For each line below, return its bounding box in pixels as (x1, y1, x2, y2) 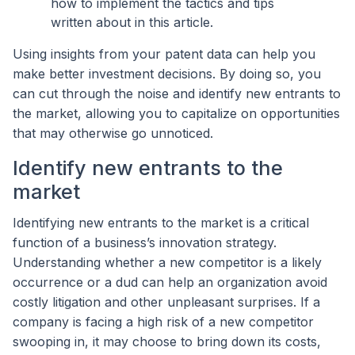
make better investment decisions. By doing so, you (13, 65, 321, 82)
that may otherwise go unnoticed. (13, 124, 213, 141)
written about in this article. (51, 13, 213, 30)
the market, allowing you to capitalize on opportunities (13, 105, 340, 121)
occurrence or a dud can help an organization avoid (13, 274, 327, 291)
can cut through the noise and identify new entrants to (13, 85, 341, 101)
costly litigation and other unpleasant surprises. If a (13, 294, 320, 311)
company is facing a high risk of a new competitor (13, 314, 314, 330)
